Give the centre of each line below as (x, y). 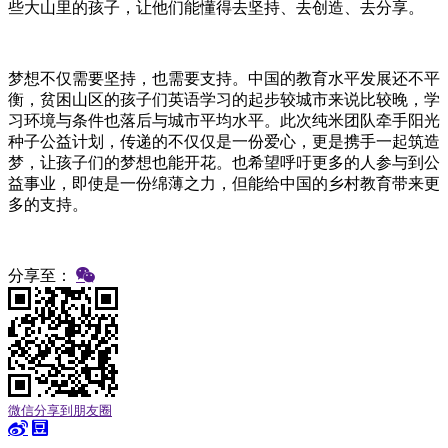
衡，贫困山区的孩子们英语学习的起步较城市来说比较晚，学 (224, 99)
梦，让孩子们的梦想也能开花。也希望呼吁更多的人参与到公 (224, 162)
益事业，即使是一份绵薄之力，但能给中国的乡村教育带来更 (224, 183)
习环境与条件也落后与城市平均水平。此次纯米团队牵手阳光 (224, 120)
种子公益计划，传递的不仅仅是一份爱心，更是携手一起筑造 (224, 141)
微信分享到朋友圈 (60, 410)
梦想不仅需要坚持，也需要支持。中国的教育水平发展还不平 (224, 78)
